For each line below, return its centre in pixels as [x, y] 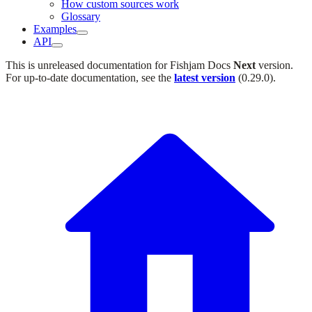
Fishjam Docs [200, 65]
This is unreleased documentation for [88, 65]
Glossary [81, 16]
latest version [205, 78]
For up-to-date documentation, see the [90, 78]
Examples [55, 29]
